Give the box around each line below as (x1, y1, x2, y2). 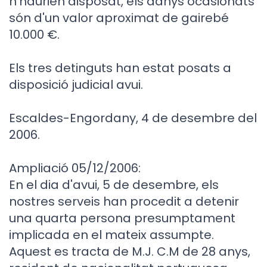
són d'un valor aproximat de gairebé (9, 10, 229, 26)
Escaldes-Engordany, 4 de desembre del (9, 110, 257, 126)
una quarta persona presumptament (9, 210, 235, 226)
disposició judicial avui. (9, 76, 143, 93)
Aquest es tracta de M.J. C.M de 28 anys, (9, 243, 250, 260)
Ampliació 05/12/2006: (9, 160, 141, 176)
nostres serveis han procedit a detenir (9, 193, 239, 210)
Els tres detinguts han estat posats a (9, 60, 231, 76)
